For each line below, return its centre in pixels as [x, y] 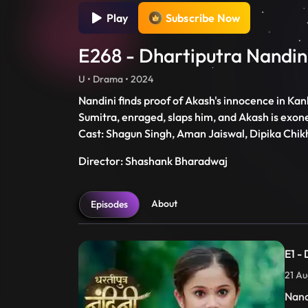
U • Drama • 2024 [116, 79]
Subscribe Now [203, 18]
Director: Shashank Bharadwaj [153, 161]
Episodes [109, 205]
